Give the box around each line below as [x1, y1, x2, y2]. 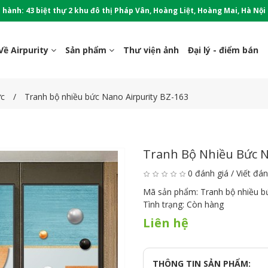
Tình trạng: [143, 199, 187, 210]
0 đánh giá [188, 167, 229, 179]
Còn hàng [187, 199, 224, 210]
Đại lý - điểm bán [188, 44, 258, 56]
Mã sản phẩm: [143, 186, 200, 197]
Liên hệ [143, 215, 188, 231]
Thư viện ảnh [123, 44, 179, 56]
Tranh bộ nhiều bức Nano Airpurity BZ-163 [25, 91, 188, 102]
